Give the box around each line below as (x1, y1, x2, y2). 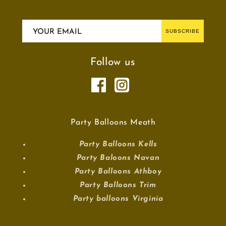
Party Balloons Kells (79, 141, 157, 148)
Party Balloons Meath (70, 119, 156, 127)
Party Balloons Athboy (74, 168, 162, 176)
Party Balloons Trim (80, 182, 156, 189)
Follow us (90, 57, 136, 68)
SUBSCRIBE (165, 28, 200, 34)
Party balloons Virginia (73, 195, 163, 203)
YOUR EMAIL (33, 28, 82, 36)
